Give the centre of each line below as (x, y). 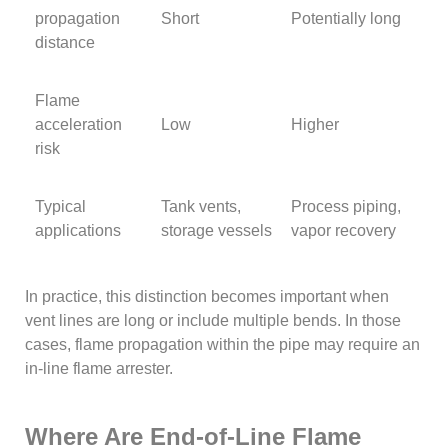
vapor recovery (344, 231)
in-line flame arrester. (99, 369)
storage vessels (217, 231)
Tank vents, (201, 207)
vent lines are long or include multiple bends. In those (213, 321)
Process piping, (346, 207)
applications (78, 231)
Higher (315, 125)
